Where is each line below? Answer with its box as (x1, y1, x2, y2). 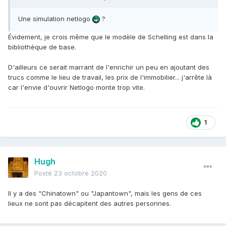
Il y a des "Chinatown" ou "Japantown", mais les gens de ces (8, 189, 202, 198)
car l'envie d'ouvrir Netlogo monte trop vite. (8, 83, 145, 92)
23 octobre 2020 (54, 169, 107, 178)
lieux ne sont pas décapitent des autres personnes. (8, 199, 171, 208)
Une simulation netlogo (18, 15, 92, 23)
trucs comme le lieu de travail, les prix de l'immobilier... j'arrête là (8, 73, 212, 82)
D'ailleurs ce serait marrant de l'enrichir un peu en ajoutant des (8, 63, 209, 72)
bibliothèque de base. (8, 43, 76, 51)
